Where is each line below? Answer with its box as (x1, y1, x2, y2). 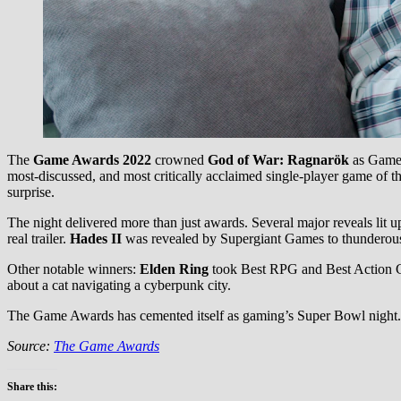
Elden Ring (140, 260, 209, 277)
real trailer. (7, 230, 70, 246)
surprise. (7, 183, 55, 200)
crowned (151, 151, 208, 167)
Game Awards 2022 (33, 151, 151, 167)
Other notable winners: (7, 260, 140, 277)
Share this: (7, 380, 57, 393)
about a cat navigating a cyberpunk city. (7, 277, 231, 293)
